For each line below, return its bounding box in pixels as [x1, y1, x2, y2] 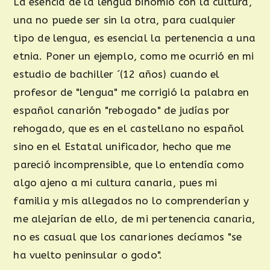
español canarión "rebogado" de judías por [13, 104, 230, 116]
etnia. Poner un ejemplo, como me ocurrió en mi [13, 50, 254, 62]
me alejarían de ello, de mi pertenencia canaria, [13, 213, 256, 225]
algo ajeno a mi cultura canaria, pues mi [13, 177, 218, 189]
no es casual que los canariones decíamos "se [13, 231, 242, 243]
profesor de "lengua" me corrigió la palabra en [13, 86, 250, 98]
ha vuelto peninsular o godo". [13, 249, 163, 261]
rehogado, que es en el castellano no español [13, 122, 245, 134]
